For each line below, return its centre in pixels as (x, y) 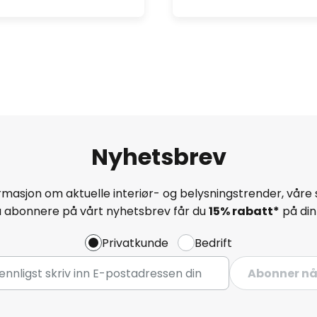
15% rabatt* (244, 211)
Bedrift (213, 243)
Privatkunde (135, 243)
